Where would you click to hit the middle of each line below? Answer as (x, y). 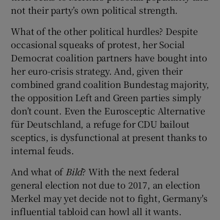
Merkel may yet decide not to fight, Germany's (109, 198)
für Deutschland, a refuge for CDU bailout (100, 124)
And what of (38, 171)
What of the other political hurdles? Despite (104, 31)
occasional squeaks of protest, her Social (98, 44)
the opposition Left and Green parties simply (106, 97)
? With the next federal (131, 171)
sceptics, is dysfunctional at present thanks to (109, 137)
